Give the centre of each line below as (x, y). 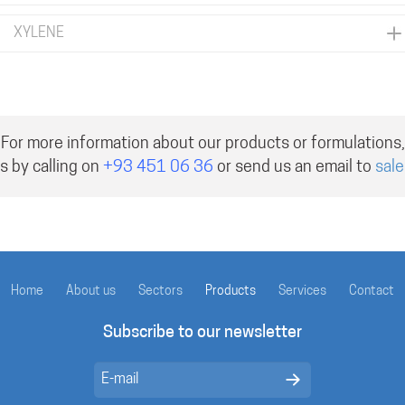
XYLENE (39, 33)
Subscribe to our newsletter (202, 333)
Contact (372, 292)
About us (91, 292)
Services (302, 292)
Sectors (160, 292)
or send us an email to (294, 168)
